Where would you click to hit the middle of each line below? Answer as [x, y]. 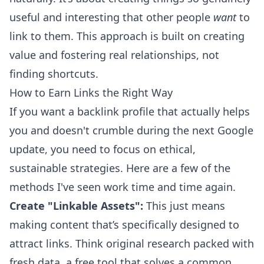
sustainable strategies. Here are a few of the [120, 168]
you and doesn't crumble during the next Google [131, 131]
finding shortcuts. [54, 74]
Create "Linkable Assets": [76, 206]
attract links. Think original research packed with [132, 244]
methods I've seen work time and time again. [123, 187]
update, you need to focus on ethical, [103, 149]
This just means [184, 206]
